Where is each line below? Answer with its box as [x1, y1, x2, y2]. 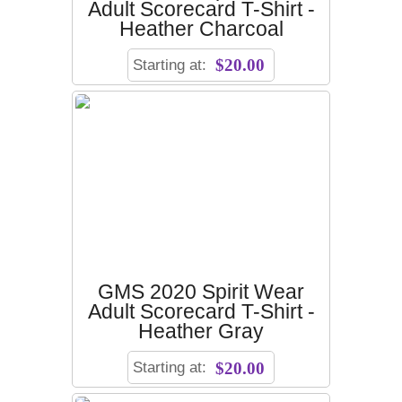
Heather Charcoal [118, 17, 284, 40]
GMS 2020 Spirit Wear [98, 280, 304, 303]
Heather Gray [138, 319, 264, 343]
